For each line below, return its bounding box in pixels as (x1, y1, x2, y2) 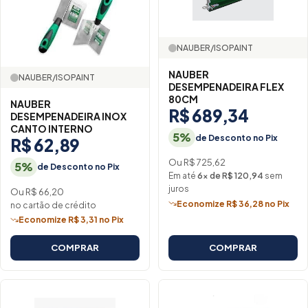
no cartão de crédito (10, 199, 96, 210)
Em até (168, 170, 197, 181)
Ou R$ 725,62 (168, 157, 225, 168)
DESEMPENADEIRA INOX (10, 110, 126, 123)
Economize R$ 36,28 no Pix (177, 198, 289, 209)
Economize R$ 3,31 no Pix (19, 214, 124, 225)
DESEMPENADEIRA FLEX (168, 80, 284, 93)
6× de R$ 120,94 (197, 170, 263, 181)
